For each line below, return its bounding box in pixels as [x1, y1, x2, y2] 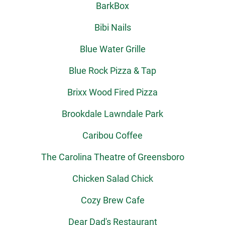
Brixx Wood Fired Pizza [67, 86, 158, 98]
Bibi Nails [94, 21, 131, 34]
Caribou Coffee [82, 129, 143, 142]
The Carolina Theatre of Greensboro [41, 151, 184, 163]
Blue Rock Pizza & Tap [69, 64, 156, 77]
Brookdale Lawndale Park [62, 107, 163, 120]
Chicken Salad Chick [72, 172, 153, 185]
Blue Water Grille [79, 43, 146, 55]
